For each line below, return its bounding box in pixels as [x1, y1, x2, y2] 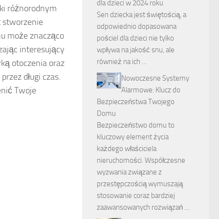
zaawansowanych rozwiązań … [97, 203, 190, 212]
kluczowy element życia [97, 132, 169, 141]
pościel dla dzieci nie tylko [97, 34, 174, 43]
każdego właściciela [97, 144, 156, 153]
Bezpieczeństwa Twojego [97, 97, 175, 106]
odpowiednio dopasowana [97, 22, 176, 31]
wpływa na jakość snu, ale [97, 45, 175, 54]
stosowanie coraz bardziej [97, 191, 175, 200]
